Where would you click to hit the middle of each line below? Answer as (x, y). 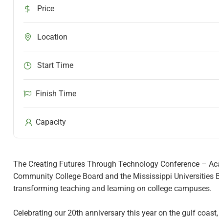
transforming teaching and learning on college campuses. (112, 189)
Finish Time (56, 94)
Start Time (54, 66)
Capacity (50, 122)
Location (51, 37)
